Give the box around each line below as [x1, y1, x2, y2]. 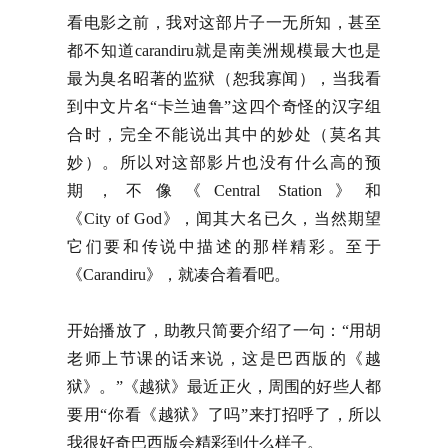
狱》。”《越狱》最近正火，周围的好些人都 [67, 378, 381, 395]
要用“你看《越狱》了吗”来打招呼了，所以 [67, 406, 381, 423]
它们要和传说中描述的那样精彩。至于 [67, 238, 381, 255]
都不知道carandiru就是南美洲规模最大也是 [67, 42, 381, 59]
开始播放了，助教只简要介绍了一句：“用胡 [67, 322, 381, 339]
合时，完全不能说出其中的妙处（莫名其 [67, 126, 381, 143]
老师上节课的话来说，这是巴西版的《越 [67, 350, 381, 367]
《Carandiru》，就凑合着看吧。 [67, 266, 291, 283]
